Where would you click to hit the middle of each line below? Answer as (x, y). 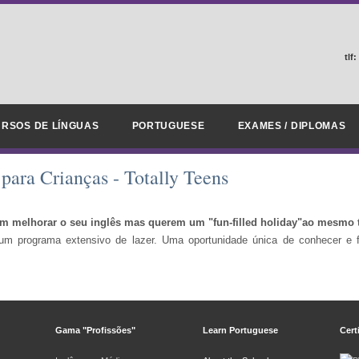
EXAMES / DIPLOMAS (292, 126)
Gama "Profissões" (95, 330)
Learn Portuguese (240, 330)
